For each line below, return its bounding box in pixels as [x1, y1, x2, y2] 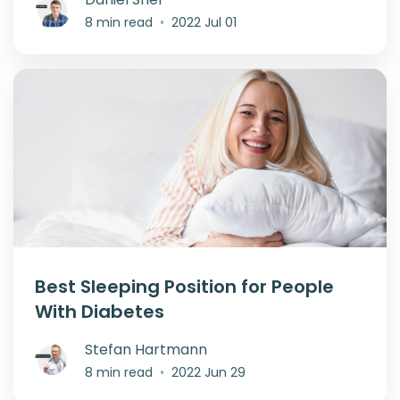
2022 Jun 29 [171, 362, 246, 381]
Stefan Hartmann [85, 338, 207, 360]
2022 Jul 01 [171, 12, 237, 31]
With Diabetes [35, 298, 164, 324]
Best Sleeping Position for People [35, 273, 334, 299]
